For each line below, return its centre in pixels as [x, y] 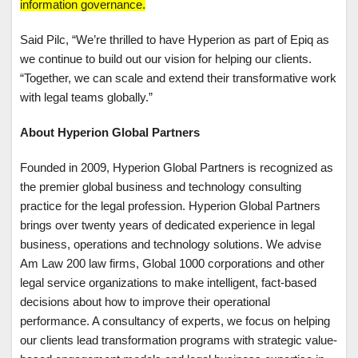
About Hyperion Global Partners [110, 133]
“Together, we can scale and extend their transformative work [178, 78]
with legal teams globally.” [86, 97]
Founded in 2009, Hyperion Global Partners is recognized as [177, 168]
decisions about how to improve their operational [145, 302]
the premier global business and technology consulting [161, 187]
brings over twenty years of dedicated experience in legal [167, 225]
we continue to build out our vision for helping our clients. [166, 59]
